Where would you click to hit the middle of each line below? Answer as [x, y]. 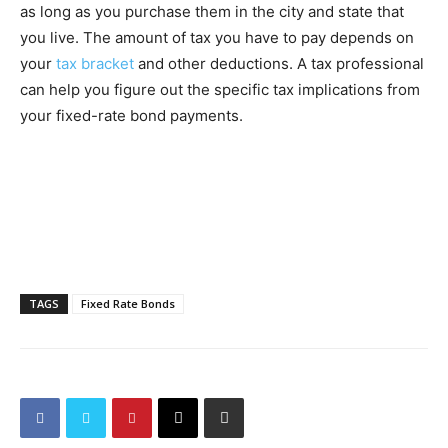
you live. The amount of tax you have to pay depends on [217, 37]
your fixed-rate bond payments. [131, 115]
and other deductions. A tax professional [279, 63]
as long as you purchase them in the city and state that [212, 11]
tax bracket [95, 63]
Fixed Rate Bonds [128, 303]
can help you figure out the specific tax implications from [220, 89]
